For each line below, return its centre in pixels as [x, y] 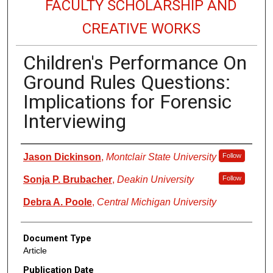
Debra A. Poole [57, 202]
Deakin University [155, 179]
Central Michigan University [156, 202]
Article [35, 250]
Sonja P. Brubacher [67, 179]
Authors [37, 153]
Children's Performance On [135, 62]
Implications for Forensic [127, 101]
